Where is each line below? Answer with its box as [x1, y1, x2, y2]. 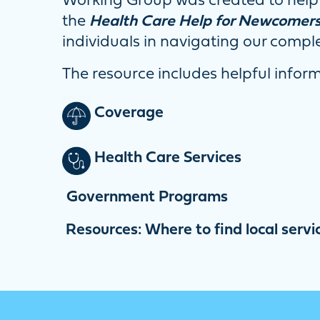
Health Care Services [91, 150, 241, 166]
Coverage [91, 106, 164, 121]
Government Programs [66, 190, 228, 206]
